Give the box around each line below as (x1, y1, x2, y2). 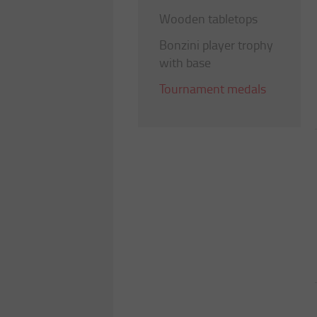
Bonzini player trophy (159, 36, 273, 53)
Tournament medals (159, 80, 266, 97)
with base (159, 54, 211, 71)
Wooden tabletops (159, 10, 258, 27)
